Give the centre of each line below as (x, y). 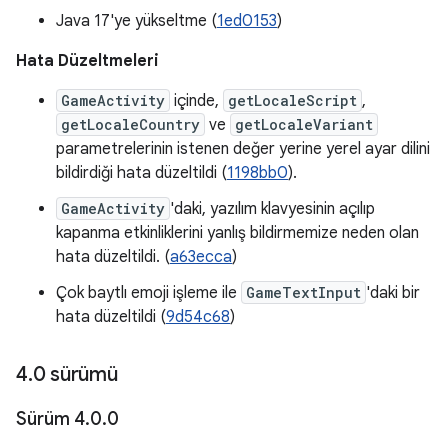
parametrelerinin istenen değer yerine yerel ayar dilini (243, 149)
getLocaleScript (292, 100)
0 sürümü (75, 374)
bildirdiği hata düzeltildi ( (141, 173)
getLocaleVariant (304, 124)
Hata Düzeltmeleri (87, 61)
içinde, (196, 101)
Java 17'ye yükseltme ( (136, 21)
